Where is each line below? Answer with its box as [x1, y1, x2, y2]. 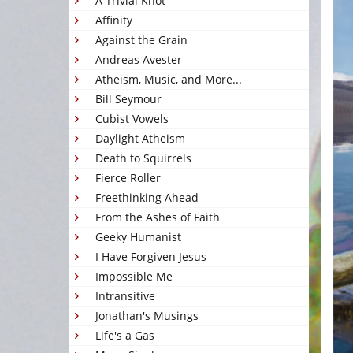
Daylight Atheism [95, 131, 185, 146]
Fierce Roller [95, 170, 161, 185]
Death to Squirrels [95, 150, 191, 165]
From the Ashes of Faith [95, 210, 220, 225]
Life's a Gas [95, 328, 154, 343]
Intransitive [95, 288, 155, 303]
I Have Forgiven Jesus [95, 249, 206, 264]
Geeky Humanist [95, 229, 181, 244]
